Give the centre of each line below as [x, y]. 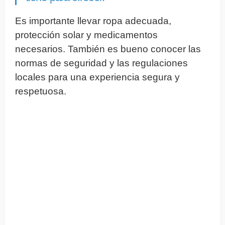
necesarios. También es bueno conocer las [108, 49]
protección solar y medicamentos [86, 35]
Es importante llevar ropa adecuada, [93, 21]
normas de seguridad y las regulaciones [101, 63]
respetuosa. [41, 91]
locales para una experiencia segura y [97, 77]
